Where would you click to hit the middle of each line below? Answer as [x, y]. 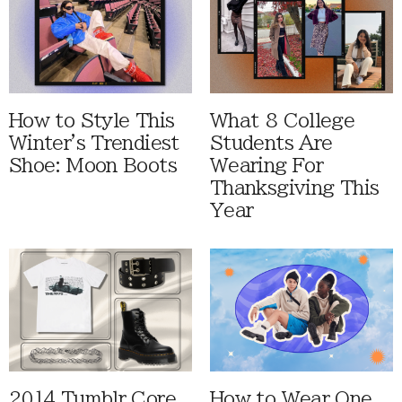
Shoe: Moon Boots [93, 166]
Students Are [271, 144]
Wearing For [267, 166]
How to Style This [92, 121]
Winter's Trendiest [94, 144]
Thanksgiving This [295, 188]
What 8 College [283, 121]
